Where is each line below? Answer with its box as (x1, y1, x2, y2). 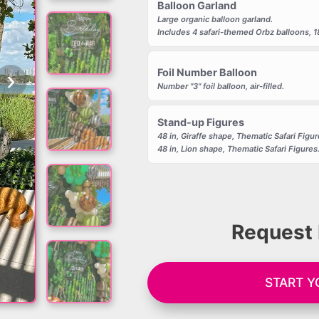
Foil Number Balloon (157, 66, 257, 78)
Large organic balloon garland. (157, 14, 273, 24)
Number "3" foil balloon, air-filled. (157, 80, 284, 91)
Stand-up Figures (157, 115, 244, 128)
